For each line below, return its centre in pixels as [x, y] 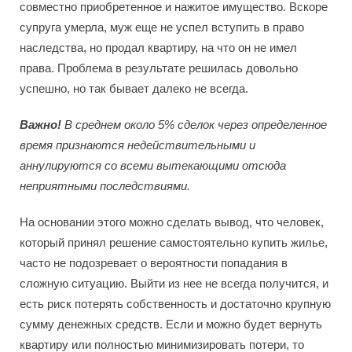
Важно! [40, 124]
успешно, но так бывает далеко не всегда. [134, 88]
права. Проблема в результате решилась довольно [159, 68]
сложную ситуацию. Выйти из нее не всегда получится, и [174, 283]
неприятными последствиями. [105, 185]
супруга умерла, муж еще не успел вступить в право [162, 27]
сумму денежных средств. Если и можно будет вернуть [171, 324]
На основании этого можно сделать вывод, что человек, [172, 222]
